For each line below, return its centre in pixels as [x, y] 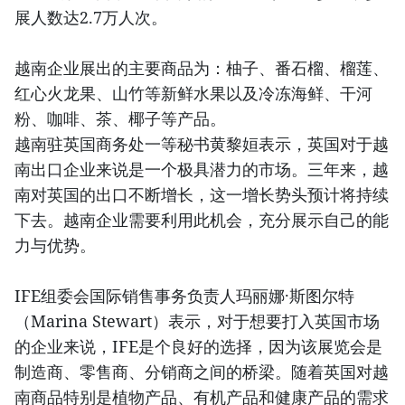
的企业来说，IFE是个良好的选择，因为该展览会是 [198, 346]
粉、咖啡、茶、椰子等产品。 [120, 118]
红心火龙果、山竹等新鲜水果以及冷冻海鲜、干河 [193, 93]
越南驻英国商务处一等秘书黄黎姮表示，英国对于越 [202, 143]
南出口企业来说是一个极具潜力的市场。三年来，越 [202, 169]
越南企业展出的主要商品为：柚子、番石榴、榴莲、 [202, 67]
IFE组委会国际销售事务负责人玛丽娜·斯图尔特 [184, 295]
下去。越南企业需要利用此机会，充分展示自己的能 [202, 219]
